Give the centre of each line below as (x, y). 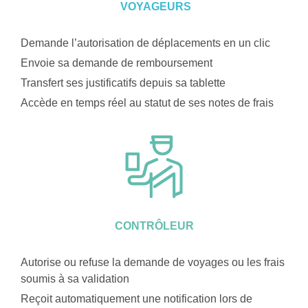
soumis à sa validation (75, 279)
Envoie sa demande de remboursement (117, 63)
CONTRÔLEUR (154, 226)
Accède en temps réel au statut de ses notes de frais (148, 102)
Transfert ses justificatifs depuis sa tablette (123, 82)
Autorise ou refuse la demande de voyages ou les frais (153, 263)
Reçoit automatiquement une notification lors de (136, 299)
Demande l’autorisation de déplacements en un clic (145, 43)
